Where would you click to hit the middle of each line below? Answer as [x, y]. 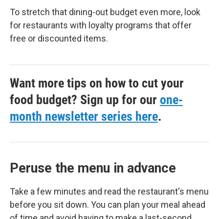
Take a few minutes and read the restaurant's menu [109, 191]
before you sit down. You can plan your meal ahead [108, 204]
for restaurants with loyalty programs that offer [101, 25]
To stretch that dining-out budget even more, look [105, 12]
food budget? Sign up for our [85, 99]
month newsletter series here [84, 116]
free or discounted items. [59, 38]
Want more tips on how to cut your [97, 83]
